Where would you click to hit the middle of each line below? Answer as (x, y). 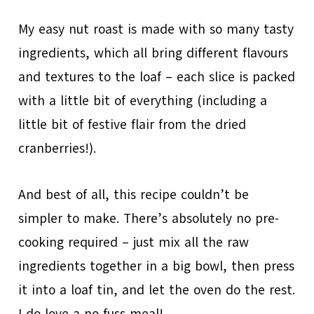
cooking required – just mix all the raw (134, 242)
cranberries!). (57, 148)
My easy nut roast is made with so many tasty (156, 29)
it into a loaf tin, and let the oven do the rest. (157, 290)
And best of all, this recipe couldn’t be (134, 194)
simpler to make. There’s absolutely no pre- (149, 218)
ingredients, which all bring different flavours (153, 53)
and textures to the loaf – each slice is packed (157, 77)
